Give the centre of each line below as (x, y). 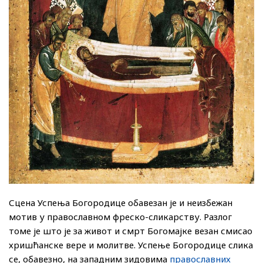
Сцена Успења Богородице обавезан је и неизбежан (121, 203)
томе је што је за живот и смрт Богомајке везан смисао (131, 231)
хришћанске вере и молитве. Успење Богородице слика (131, 245)
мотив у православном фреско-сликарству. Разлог (120, 217)
